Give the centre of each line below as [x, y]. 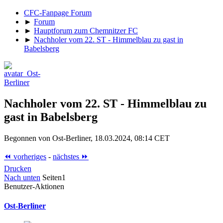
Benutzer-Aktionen [34, 186]
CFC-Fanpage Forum [58, 12]
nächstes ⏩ [71, 156]
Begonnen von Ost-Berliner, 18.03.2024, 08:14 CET [87, 138]
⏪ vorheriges [25, 156]
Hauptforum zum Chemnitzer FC [86, 30]
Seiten [52, 177]
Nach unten [22, 177]
